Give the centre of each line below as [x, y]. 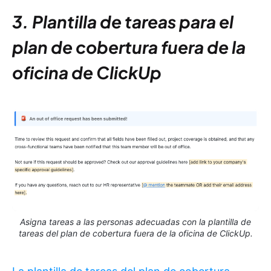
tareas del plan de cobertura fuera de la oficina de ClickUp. [135, 233]
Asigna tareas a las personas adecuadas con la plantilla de [135, 222]
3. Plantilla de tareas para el [123, 22]
